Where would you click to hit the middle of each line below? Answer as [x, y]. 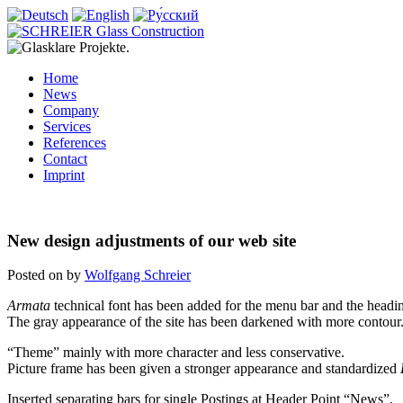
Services [67, 126]
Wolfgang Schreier [138, 275]
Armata [29, 306]
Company [71, 110]
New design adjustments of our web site [152, 240]
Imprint [64, 175]
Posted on [37, 275]
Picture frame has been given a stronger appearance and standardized [204, 369]
